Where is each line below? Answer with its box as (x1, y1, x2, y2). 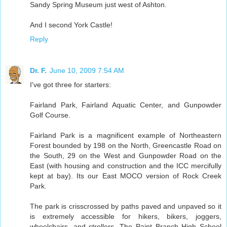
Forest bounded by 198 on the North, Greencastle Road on (30, 141, 221, 150)
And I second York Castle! (30, 21, 112, 29)
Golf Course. (30, 111, 70, 120)
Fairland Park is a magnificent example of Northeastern (30, 131, 221, 140)
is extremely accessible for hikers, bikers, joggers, (30, 212, 221, 221)
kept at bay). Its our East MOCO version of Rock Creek (30, 172, 221, 180)
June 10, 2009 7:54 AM (50, 66, 124, 75)
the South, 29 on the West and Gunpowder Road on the (30, 152, 221, 160)
